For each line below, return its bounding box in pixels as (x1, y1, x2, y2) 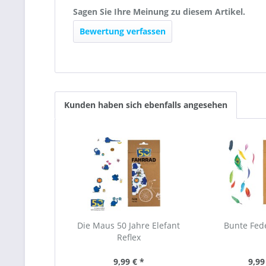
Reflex (116, 232, 141, 243)
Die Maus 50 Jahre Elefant (77, 220, 180, 231)
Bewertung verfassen (80, 26, 166, 37)
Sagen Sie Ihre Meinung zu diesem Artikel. (73, 6, 245, 17)
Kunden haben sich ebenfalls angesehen (64, 99, 227, 110)
